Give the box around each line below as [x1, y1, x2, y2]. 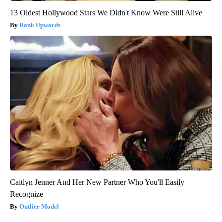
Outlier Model [19, 202, 59, 210]
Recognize [10, 189, 43, 198]
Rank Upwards [19, 21, 60, 29]
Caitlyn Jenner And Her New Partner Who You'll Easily [10, 177, 184, 186]
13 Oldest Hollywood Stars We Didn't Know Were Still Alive [10, 8, 202, 17]
